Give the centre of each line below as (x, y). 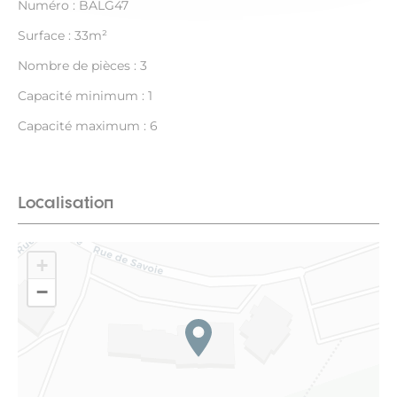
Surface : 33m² (62, 35)
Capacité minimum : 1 (85, 96)
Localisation (66, 202)
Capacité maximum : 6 (88, 126)
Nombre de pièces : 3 (82, 66)
